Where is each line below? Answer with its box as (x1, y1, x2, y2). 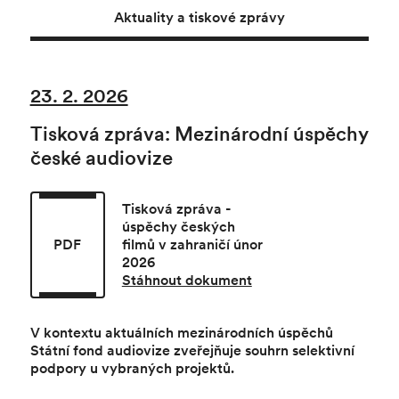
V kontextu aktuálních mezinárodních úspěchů (29, 324, 333, 342)
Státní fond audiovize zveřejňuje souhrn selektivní (29, 342, 354, 360)
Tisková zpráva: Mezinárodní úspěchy (29, 122, 368, 146)
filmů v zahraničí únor (121, 236, 263, 254)
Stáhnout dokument (121, 272, 252, 289)
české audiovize (29, 146, 173, 170)
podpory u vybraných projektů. (29, 360, 234, 378)
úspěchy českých (121, 218, 235, 236)
